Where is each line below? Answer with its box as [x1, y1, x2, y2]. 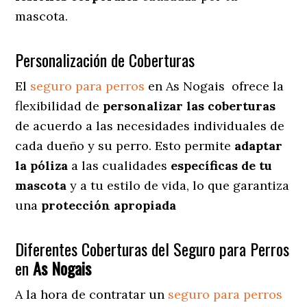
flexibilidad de [15, 97, 103, 114]
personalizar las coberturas [103, 97, 276, 114]
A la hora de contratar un [15, 286, 169, 302]
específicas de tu [167, 157, 273, 173]
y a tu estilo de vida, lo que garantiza [66, 177, 290, 193]
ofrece [228, 77, 270, 94]
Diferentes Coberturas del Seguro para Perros [15, 236, 290, 261]
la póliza [15, 157, 69, 173]
